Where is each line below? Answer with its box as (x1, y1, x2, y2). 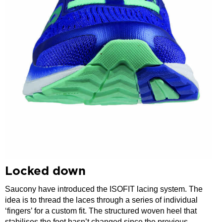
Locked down (5, 165, 86, 177)
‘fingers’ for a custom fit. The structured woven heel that (5, 206, 197, 215)
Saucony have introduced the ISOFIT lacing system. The (5, 184, 203, 193)
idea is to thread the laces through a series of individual (5, 195, 198, 204)
